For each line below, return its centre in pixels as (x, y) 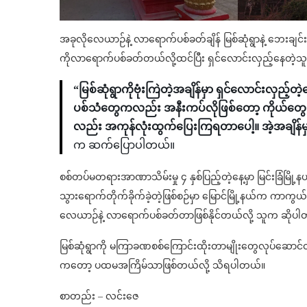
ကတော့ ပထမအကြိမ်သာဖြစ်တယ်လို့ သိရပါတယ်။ (162, 266)
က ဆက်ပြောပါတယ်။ (124, 145)
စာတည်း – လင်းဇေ (99, 297)
